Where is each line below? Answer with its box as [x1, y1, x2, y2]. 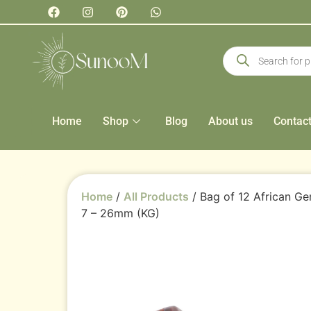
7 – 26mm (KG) [81, 205, 160, 220]
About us [208, 114, 253, 128]
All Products [124, 189, 189, 203]
